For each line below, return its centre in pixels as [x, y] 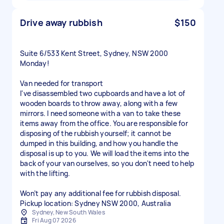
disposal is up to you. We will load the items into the [105, 153]
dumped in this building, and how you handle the [99, 143]
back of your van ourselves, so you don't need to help [107, 163]
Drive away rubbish [61, 22]
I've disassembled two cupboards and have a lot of [103, 93]
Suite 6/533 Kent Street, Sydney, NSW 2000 [94, 53]
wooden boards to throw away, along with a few [99, 103]
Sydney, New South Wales [68, 212]
